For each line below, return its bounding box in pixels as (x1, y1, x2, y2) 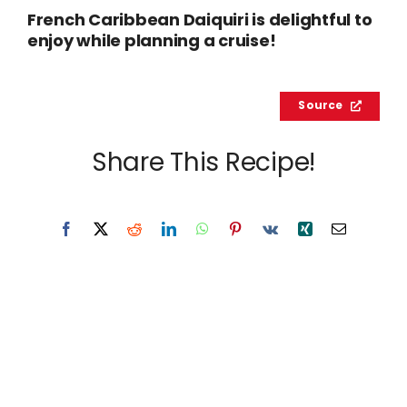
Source (298, 96, 343, 115)
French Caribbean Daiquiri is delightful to (26, 6, 372, 35)
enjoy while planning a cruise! (26, 27, 276, 56)
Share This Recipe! (92, 143, 315, 185)
